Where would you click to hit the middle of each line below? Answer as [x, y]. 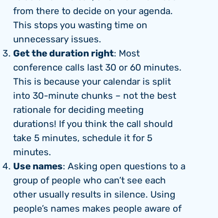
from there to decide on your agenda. [93, 12]
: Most [127, 54]
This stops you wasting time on [80, 26]
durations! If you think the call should [93, 125]
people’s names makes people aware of [97, 209]
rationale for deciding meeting [78, 110]
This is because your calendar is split [92, 82]
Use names [38, 167]
